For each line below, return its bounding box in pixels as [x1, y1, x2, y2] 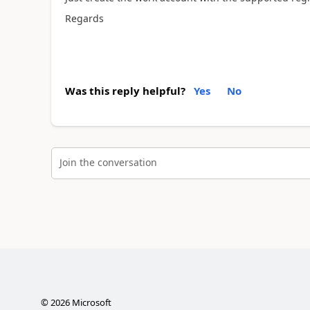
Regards [64, 12, 104, 25]
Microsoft [69, 296, 111, 309]
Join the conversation [59, 156, 157, 169]
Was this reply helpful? [64, 83, 185, 98]
